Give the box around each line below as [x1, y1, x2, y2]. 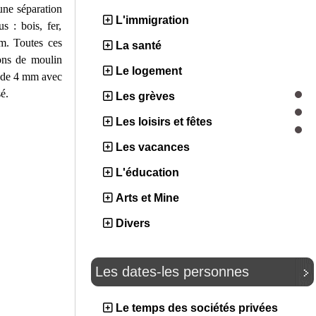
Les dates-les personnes [95, 264, 249, 279]
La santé [116, 39, 162, 51]
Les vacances [116, 141, 190, 153]
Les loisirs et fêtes [116, 116, 212, 128]
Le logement [116, 65, 182, 77]
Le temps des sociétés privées [116, 302, 278, 314]
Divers [116, 217, 150, 229]
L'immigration [116, 14, 189, 26]
